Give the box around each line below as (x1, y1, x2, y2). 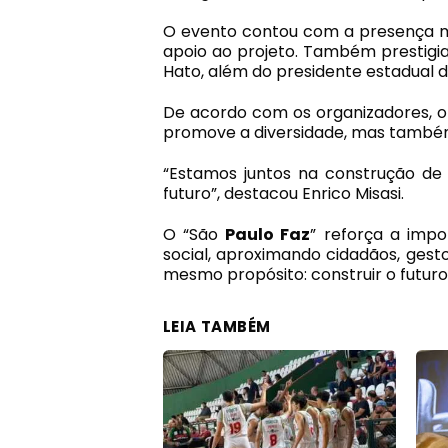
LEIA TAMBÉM (162, 315, 272, 337)
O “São (162, 222, 225, 246)
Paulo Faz (225, 222, 311, 246)
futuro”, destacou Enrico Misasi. (162, 181, 404, 205)
